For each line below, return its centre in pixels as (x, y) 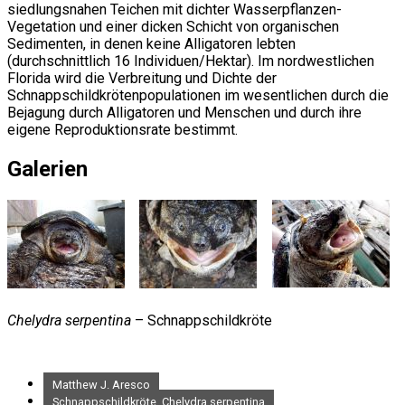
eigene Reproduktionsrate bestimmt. (122, 129)
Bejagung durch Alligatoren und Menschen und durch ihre (184, 112)
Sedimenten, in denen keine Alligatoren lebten (151, 43)
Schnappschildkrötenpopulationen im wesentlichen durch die (198, 95)
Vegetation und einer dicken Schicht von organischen (173, 26)
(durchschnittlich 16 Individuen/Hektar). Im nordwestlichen (191, 61)
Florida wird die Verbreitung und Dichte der (142, 78)
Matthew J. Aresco (101, 384)
